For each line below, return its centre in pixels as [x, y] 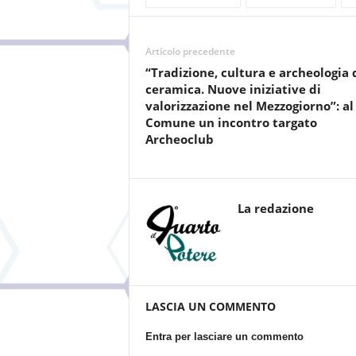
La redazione [275, 208]
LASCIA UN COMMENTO [210, 306]
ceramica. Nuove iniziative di [233, 89]
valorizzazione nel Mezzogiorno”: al [249, 106]
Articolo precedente [190, 51]
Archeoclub [179, 139]
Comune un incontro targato [231, 122]
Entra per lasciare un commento [224, 337]
